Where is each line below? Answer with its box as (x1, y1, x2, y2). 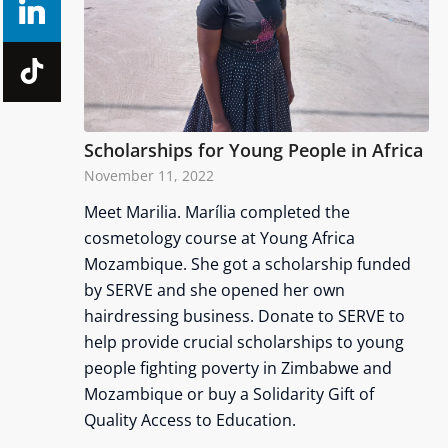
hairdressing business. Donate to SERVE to (83, 304, 405, 327)
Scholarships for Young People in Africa (83, 137, 423, 162)
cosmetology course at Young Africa (83, 226, 355, 249)
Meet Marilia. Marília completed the (83, 200, 350, 223)
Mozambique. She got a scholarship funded (83, 252, 411, 275)
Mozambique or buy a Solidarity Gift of (83, 382, 374, 405)
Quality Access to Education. (83, 408, 296, 431)
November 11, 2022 (83, 165, 214, 185)
